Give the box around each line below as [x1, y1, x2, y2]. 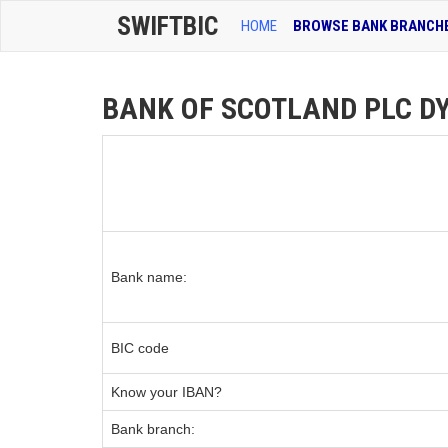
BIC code [111, 340, 169, 356]
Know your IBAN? [111, 384, 222, 400]
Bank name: [111, 269, 187, 285]
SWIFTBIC [117, 11, 218, 41]
